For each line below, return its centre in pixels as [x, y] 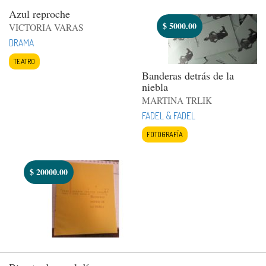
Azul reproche [39, 13]
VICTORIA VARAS [46, 27]
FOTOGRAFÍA [165, 134]
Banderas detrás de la [188, 75]
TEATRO [24, 61]
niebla [155, 86]
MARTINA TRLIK [177, 100]
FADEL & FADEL [169, 115]
